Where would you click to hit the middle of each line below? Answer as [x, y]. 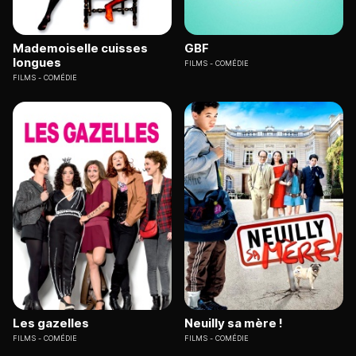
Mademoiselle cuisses [80, 48]
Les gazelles [51, 323]
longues [37, 62]
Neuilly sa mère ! [234, 323]
